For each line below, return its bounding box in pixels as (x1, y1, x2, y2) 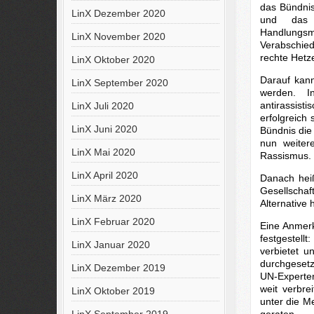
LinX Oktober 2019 (71, 285, 155, 296)
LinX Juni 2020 (71, 123, 137, 135)
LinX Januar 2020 (71, 239, 150, 250)
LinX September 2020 (71, 77, 168, 88)
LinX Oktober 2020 (71, 54, 155, 65)
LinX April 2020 (71, 170, 138, 181)
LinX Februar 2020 (71, 216, 155, 227)
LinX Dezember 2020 (71, 8, 165, 19)
